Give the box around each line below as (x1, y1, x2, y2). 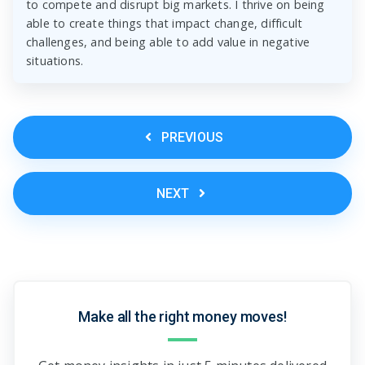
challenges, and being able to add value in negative (26, 33, 310, 50)
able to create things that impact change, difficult (26, 15, 303, 31)
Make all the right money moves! (78, 307, 287, 325)
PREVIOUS (161, 129, 224, 145)
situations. (26, 52, 84, 68)
